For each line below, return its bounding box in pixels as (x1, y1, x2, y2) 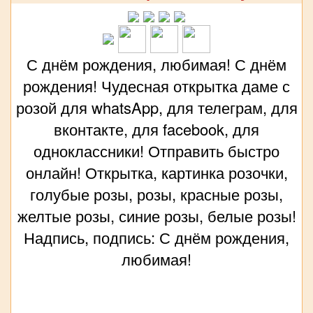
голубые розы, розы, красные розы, (30, 183, 283, 205)
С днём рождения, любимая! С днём (27, 53, 286, 75)
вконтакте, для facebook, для (54, 118, 259, 140)
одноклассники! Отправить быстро (34, 140, 279, 162)
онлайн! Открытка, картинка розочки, (25, 161, 288, 184)
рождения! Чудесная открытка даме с (23, 75, 290, 97)
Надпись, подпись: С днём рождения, (24, 226, 289, 249)
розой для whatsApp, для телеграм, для (15, 96, 298, 119)
